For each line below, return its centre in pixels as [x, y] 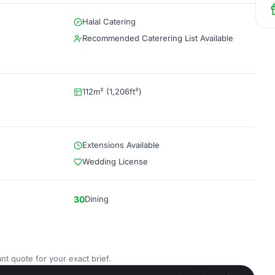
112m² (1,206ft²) [112, 91]
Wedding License [115, 161]
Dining [97, 199]
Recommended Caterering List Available [158, 38]
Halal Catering [109, 21]
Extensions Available [121, 145]
